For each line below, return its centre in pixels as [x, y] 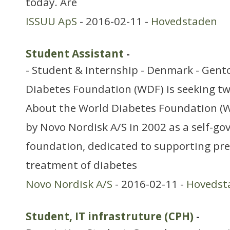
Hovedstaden [184, 21]
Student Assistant [75, 53]
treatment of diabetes [81, 165]
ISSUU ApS [51, 21]
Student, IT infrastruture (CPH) [110, 216]
